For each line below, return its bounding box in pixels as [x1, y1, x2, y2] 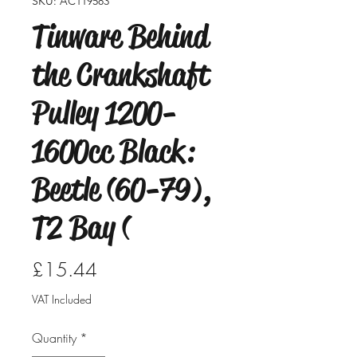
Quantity [32, 329, 76, 347]
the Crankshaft [32, 54, 210, 95]
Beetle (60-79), [32, 169, 211, 210]
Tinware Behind [32, 16, 208, 57]
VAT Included [32, 292, 92, 307]
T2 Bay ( [32, 207, 131, 248]
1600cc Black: [32, 131, 194, 171]
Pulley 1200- [32, 92, 177, 133]
